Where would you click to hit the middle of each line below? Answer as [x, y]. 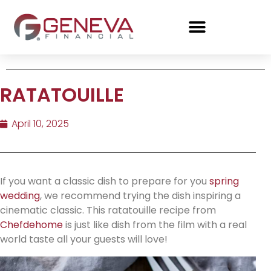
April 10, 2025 [40, 124]
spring [224, 181]
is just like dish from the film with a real [155, 225]
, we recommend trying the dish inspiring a [140, 196]
